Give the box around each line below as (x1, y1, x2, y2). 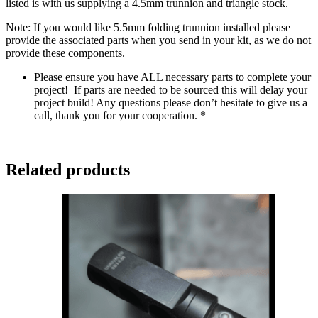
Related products (6, 160, 130, 179)
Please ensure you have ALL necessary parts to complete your (34, 70, 311, 83)
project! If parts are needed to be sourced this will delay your (34, 83, 307, 96)
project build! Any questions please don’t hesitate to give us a (34, 96, 307, 109)
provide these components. (6, 46, 125, 59)
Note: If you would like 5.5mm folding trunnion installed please (6, 21, 290, 33)
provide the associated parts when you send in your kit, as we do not (6, 33, 311, 46)
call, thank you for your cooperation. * (34, 109, 206, 121)
